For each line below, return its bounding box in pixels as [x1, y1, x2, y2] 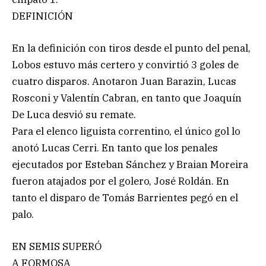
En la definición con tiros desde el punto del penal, [12, 41, 251, 55]
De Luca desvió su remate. [12, 107, 136, 121]
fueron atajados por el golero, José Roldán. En [12, 174, 229, 188]
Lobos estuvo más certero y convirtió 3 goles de [12, 58, 239, 71]
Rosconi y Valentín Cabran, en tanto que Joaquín [12, 91, 242, 104]
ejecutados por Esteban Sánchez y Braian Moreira [12, 157, 248, 171]
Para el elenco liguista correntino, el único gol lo [12, 124, 240, 138]
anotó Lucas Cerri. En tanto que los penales [12, 141, 218, 154]
